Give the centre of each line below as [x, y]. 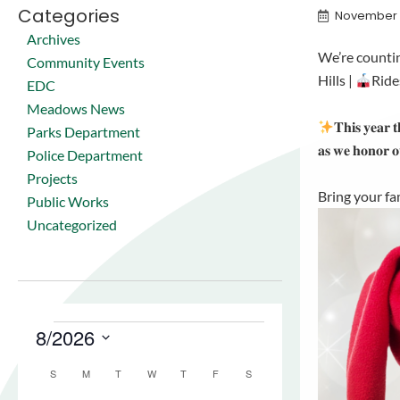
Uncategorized [72, 225]
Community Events [86, 62]
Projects [52, 178]
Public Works [68, 201]
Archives [54, 39]
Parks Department [83, 132]
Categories [69, 16]
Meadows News [76, 108]
